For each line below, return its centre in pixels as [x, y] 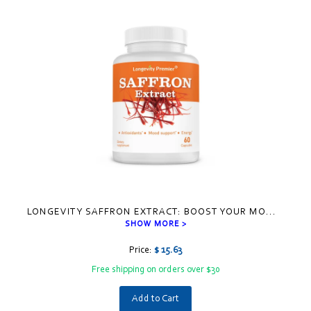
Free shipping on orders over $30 [155, 270]
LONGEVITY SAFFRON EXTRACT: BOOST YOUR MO [146, 212]
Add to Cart [155, 299]
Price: [142, 251]
